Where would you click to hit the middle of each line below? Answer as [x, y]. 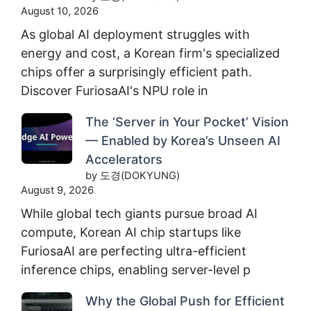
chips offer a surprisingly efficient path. [136, 72]
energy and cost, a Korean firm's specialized [150, 53]
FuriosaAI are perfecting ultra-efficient [134, 251]
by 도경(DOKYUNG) [133, 175]
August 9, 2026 [57, 190]
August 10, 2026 [60, 11]
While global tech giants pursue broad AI [139, 213]
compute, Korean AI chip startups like [131, 232]
